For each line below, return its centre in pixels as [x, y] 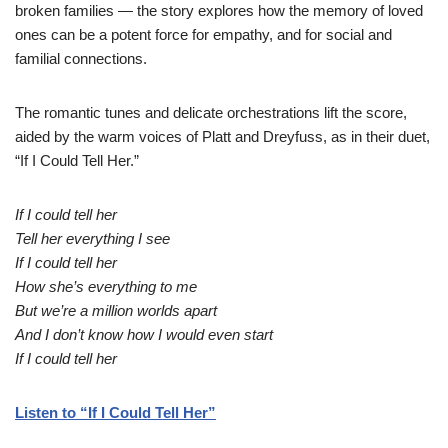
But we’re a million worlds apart [116, 310]
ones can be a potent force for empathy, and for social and [203, 34]
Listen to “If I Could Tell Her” [115, 412]
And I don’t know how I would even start [144, 334]
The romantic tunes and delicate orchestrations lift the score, [211, 112]
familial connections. [83, 58]
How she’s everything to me [106, 286]
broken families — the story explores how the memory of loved [219, 10]
